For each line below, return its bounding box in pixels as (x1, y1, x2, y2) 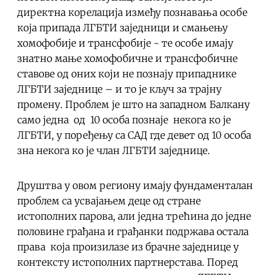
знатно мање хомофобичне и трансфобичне (17, 52, 238, 64)
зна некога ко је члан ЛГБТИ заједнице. (17, 144, 210, 157)
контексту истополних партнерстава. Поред (17, 255, 238, 268)
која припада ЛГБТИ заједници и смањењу (17, 21, 228, 34)
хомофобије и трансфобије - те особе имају (17, 36, 233, 49)
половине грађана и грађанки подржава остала (17, 225, 249, 238)
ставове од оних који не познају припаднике (17, 67, 236, 80)
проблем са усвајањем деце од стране (17, 194, 201, 207)
